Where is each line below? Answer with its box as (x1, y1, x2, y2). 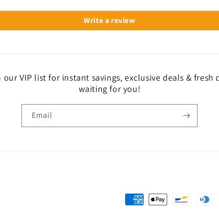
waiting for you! (78, 83, 141, 94)
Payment (125, 195, 155, 205)
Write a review (84, 15, 135, 25)
